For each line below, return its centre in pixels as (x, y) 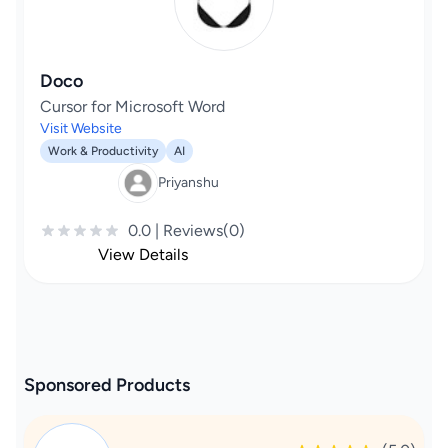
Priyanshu (188, 182)
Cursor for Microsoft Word (132, 106)
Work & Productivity (103, 151)
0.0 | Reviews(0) (186, 230)
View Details (142, 254)
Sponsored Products (107, 385)
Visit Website (81, 128)
